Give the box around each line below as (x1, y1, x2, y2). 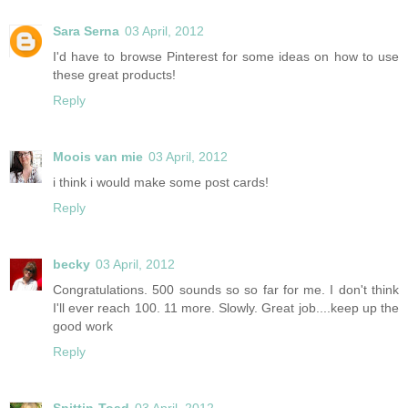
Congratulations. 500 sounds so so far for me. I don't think (53, 281, 399, 297)
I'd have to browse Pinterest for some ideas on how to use (53, 48, 399, 64)
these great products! (53, 66, 176, 82)
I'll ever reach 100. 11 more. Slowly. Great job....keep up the (53, 300, 399, 315)
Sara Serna (53, 23, 119, 38)
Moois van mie (53, 148, 143, 164)
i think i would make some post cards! (53, 174, 269, 189)
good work (53, 318, 113, 333)
